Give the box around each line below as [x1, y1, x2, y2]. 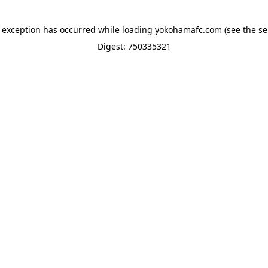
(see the [221, 24, 256, 35]
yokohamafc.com [154, 24, 222, 35]
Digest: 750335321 [97, 41, 171, 52]
